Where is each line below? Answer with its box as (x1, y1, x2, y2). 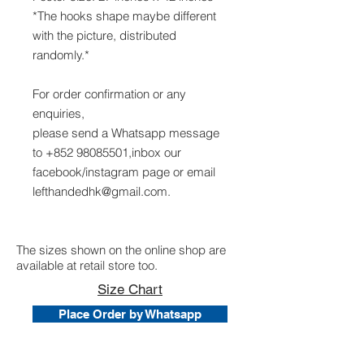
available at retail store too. (16, 258, 158, 274)
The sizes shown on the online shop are (16, 242, 226, 258)
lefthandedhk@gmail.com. (32, 184, 171, 200)
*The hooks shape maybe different (32, 8, 216, 24)
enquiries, (32, 106, 88, 122)
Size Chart (97, 281, 162, 298)
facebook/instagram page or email (32, 164, 215, 180)
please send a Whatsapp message (32, 125, 219, 141)
